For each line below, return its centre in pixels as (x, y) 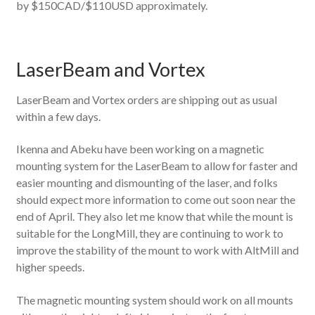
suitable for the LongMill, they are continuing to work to (149, 233)
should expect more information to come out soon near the (155, 200)
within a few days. (58, 116)
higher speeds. (50, 267)
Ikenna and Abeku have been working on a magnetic (140, 149)
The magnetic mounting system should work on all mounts (154, 300)
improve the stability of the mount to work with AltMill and (157, 250)
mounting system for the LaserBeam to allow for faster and (156, 166)
